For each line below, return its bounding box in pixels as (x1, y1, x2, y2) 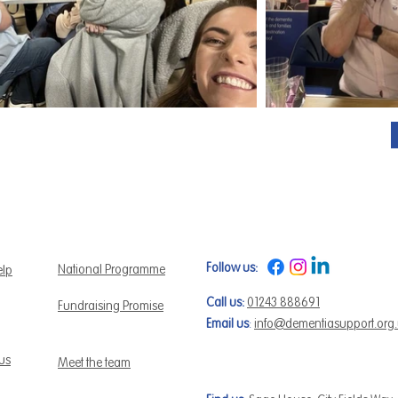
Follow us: (206, 259, 258, 276)
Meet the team (58, 354, 131, 371)
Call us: (206, 293, 244, 311)
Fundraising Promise (58, 297, 163, 314)
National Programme (58, 260, 165, 278)
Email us (206, 314, 249, 332)
